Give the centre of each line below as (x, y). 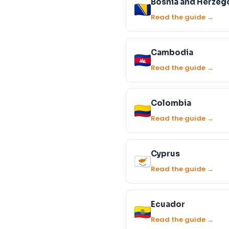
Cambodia (172, 52)
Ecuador (168, 204)
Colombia (171, 103)
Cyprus (165, 154)
